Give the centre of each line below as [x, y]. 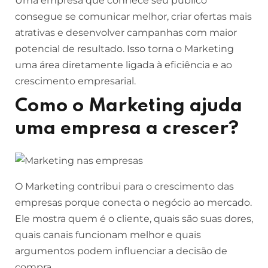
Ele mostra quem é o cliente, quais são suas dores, [134, 219]
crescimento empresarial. [75, 81]
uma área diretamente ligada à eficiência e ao [124, 65]
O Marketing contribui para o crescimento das [124, 186]
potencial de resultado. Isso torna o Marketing [124, 49]
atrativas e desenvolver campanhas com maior [126, 33]
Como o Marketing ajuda [129, 106]
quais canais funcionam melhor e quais [108, 235]
